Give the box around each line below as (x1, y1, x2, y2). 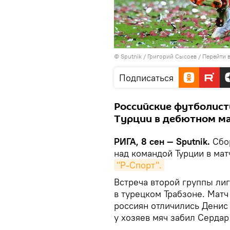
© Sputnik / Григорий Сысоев (114, 52, 197, 60)
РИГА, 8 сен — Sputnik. (114, 136, 210, 147)
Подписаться (119, 72, 174, 84)
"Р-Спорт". (117, 159, 162, 171)
